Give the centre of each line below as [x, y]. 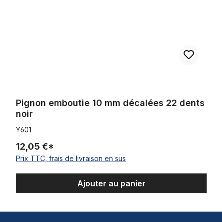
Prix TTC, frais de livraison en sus [71, 158]
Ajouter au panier [111, 183]
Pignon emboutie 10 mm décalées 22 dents [110, 103]
